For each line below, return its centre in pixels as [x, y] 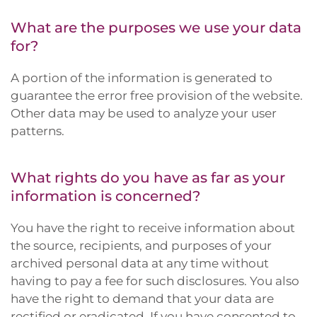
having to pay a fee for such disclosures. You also [155, 281]
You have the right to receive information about [153, 228]
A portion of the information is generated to [142, 78]
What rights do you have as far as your [148, 178]
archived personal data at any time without [140, 263]
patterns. [38, 131]
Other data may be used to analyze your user [144, 113]
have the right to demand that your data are [142, 299]
